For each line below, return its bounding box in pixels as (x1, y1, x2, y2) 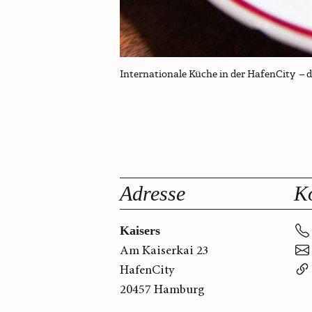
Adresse (120, 182, 185, 205)
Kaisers (120, 224, 160, 238)
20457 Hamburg (120, 281, 205, 299)
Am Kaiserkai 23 (120, 242, 209, 260)
